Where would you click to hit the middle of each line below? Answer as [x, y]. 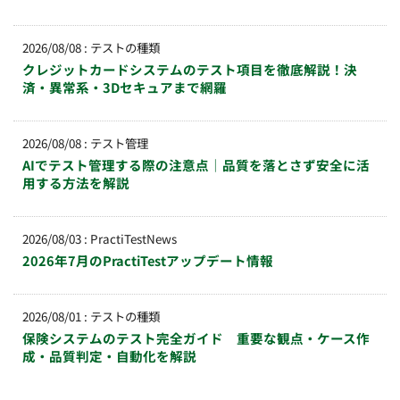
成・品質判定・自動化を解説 [109, 355]
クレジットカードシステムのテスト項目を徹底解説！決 [190, 69]
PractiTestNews [133, 238]
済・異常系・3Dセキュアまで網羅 [125, 87]
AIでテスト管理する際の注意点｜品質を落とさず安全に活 [196, 164]
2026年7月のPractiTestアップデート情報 [148, 260]
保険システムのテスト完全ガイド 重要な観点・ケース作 [196, 337]
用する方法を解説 [76, 182]
